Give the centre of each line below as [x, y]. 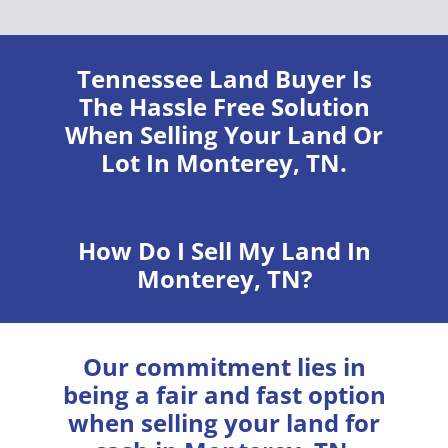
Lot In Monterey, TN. [224, 162]
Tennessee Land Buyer [211, 78]
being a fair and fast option [224, 394]
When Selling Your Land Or [224, 134]
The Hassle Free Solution [224, 106]
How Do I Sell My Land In [224, 250]
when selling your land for [224, 422]
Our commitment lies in [224, 366]
